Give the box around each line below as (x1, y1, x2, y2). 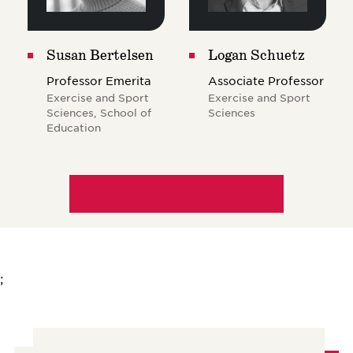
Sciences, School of (46, 105, 151, 119)
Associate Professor (208, 72, 325, 87)
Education (46, 120, 101, 134)
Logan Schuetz (208, 46, 306, 65)
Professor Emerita (46, 72, 151, 87)
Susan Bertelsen (46, 46, 154, 65)
